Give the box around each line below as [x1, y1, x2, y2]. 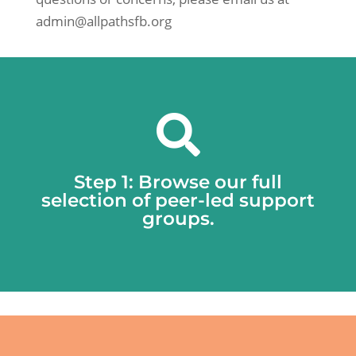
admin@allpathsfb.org [35, 11, 172, 30]
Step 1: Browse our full [74, 170, 282, 193]
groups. [141, 207, 215, 230]
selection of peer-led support [41, 188, 315, 211]
